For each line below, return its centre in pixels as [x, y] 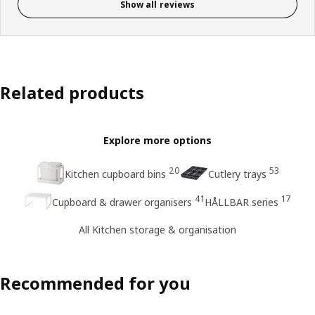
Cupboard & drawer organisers [122, 202]
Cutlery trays [237, 174]
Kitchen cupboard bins [115, 174]
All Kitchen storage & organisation [157, 229]
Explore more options [157, 141]
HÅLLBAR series [242, 202]
